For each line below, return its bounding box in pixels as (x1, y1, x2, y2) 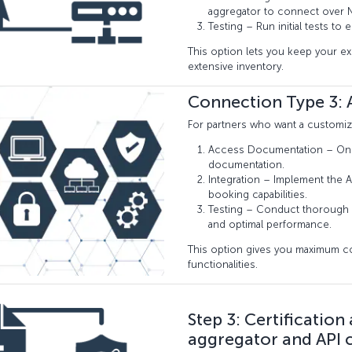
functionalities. (188, 258, 258, 271)
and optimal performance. (208, 218, 332, 231)
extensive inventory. (188, 60, 284, 73)
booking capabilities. (208, 189, 307, 201)
